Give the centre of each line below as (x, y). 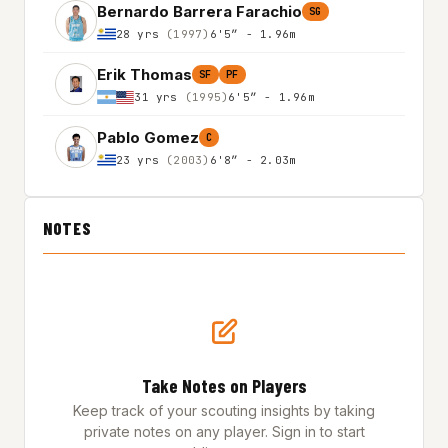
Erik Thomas (144, 74)
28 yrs (141, 33)
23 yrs (141, 159)
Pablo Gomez (148, 137)
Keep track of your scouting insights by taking (224, 411)
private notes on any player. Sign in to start (224, 432)
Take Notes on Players (224, 386)
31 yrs (159, 96)
